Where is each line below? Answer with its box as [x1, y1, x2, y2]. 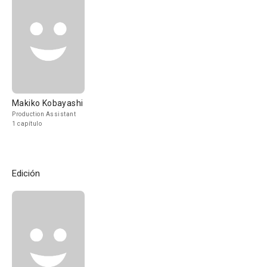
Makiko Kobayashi [12, 98, 83, 108]
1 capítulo [12, 120, 42, 127]
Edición [12, 168, 40, 179]
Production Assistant [12, 111, 76, 117]
